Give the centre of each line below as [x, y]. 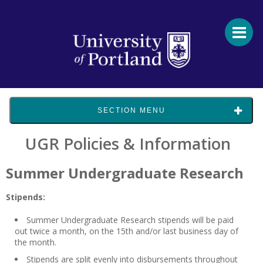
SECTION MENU [131, 110]
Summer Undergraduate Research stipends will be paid [130, 220]
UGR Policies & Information [128, 144]
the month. [36, 242]
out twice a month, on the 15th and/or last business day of [127, 231]
